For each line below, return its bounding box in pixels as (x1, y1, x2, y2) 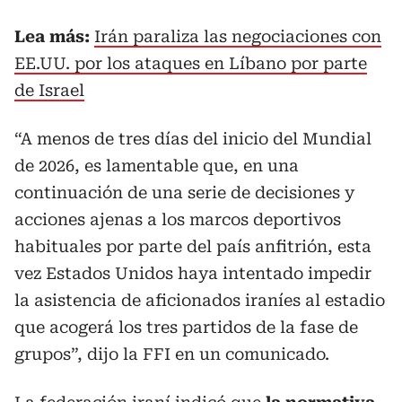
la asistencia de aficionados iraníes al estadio (14, 291, 385, 310)
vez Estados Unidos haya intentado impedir (14, 264, 371, 283)
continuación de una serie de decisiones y (14, 183, 354, 202)
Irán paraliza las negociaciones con (94, 27, 381, 46)
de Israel (14, 81, 84, 100)
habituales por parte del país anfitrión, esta (14, 237, 371, 256)
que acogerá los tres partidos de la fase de (14, 318, 358, 336)
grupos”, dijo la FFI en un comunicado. (14, 345, 329, 363)
